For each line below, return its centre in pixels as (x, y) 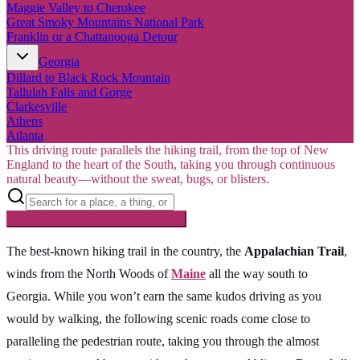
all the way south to (257, 273)
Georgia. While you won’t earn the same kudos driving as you (164, 296)
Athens (25, 121)
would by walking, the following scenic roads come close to (158, 318)
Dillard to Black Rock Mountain (88, 77)
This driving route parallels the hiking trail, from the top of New (168, 149)
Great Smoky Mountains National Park (105, 22)
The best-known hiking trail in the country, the (125, 251)
